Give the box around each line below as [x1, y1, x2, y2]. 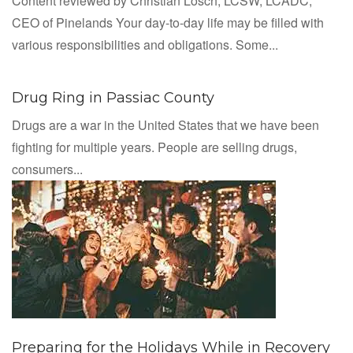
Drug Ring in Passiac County [12, 89, 214, 107]
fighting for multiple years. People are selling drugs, [12, 138, 297, 157]
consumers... [12, 160, 83, 179]
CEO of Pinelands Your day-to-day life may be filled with [12, 13, 324, 32]
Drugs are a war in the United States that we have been [12, 116, 319, 135]
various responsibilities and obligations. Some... [12, 35, 278, 54]
